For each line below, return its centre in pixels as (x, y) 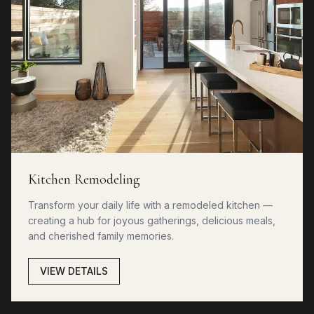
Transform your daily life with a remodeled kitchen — (150, 205)
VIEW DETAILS (74, 271)
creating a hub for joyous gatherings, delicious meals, (152, 220)
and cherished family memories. (101, 235)
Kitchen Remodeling (84, 179)
